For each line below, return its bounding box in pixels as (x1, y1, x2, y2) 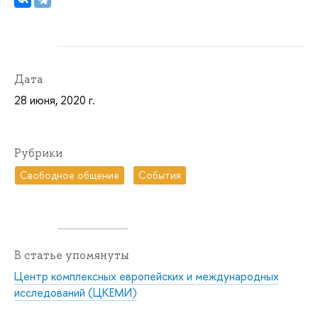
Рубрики (14, 146, 62, 160)
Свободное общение (20, 168, 120, 182)
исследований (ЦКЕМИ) (14, 285, 137, 301)
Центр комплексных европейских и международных (14, 268, 279, 285)
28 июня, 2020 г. (14, 92, 95, 108)
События (138, 168, 182, 182)
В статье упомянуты (14, 248, 129, 263)
